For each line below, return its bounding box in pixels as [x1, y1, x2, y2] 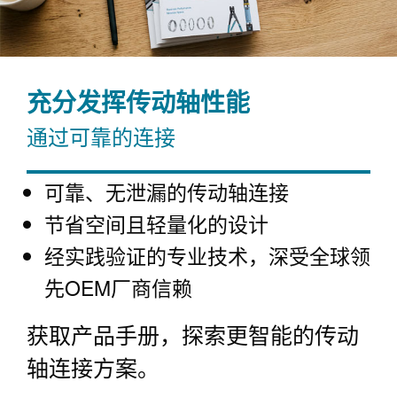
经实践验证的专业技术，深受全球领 [44, 240, 370, 270]
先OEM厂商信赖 [44, 272, 192, 302]
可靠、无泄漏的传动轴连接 [44, 176, 289, 206]
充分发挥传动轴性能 [27, 82, 250, 120]
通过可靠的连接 [27, 120, 175, 152]
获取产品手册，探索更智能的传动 [27, 317, 359, 350]
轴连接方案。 [27, 350, 160, 383]
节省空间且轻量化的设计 [44, 208, 269, 238]
